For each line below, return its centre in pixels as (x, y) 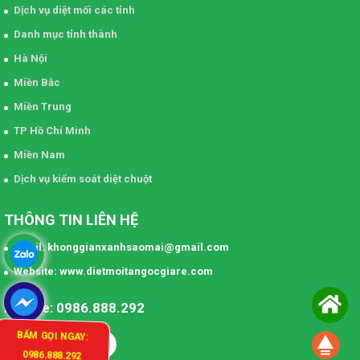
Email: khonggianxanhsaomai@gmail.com (121, 247)
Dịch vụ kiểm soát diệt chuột (83, 179)
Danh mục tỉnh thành (65, 35)
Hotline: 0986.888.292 (74, 307)
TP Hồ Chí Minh (52, 131)
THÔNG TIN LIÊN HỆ (71, 220)
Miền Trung (43, 107)
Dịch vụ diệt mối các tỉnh (74, 10)
